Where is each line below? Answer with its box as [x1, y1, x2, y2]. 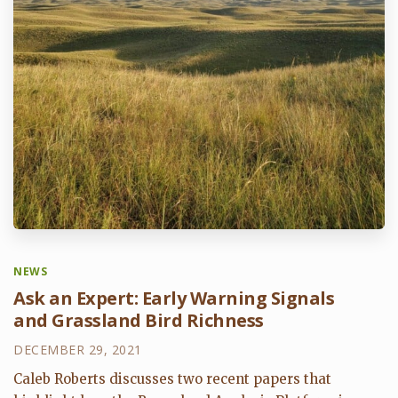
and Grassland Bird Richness [13, 307, 264, 332]
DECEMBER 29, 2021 [13, 340, 142, 358]
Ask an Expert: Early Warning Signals [13, 285, 334, 310]
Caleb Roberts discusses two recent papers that [13, 370, 331, 387]
